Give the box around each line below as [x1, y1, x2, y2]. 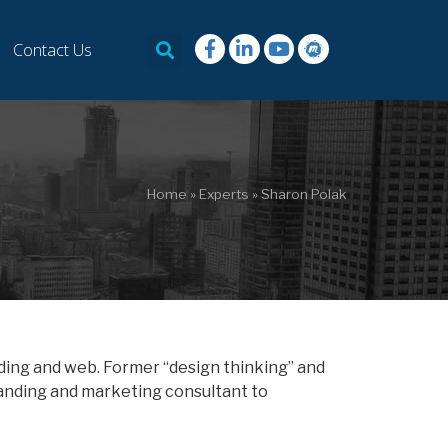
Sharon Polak [260, 185, 346, 202]
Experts [198, 185, 249, 202]
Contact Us [12, 39, 92, 61]
